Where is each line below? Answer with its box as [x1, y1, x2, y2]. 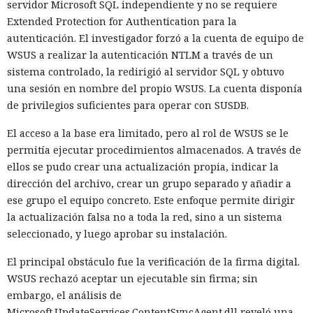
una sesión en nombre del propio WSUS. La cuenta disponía [7, 82, 303, 96]
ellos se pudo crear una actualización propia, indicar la [7, 160, 279, 174]
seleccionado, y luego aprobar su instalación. [7, 227, 227, 241]
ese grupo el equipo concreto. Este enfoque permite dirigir [7, 194, 295, 208]
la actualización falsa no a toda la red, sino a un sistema [7, 210, 282, 224]
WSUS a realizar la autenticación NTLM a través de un [7, 48, 273, 62]
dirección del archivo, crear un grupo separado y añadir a [7, 177, 291, 191]
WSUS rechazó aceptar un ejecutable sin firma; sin [7, 272, 258, 286]
